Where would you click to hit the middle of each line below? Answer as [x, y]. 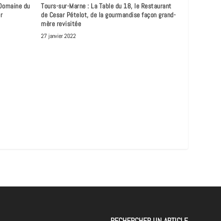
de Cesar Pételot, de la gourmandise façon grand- [109, 15]
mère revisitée [61, 23]
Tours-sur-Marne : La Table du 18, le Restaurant [106, 6]
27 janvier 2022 [59, 36]
